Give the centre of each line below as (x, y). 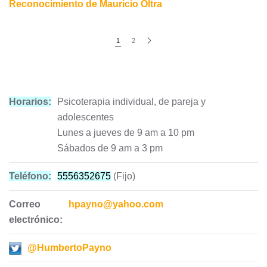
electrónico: (36, 220)
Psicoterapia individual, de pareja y (131, 102)
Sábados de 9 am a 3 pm (110, 148)
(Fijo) (123, 176)
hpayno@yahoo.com (116, 204)
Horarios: (30, 102)
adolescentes (86, 117)
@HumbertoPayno (69, 248)
